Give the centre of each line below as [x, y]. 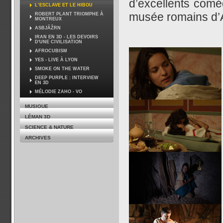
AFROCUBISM [51, 51]
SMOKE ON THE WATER [62, 69]
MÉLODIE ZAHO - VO [58, 92]
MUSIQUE [37, 106]
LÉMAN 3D [38, 117]
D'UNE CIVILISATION [58, 42]
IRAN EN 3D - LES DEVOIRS [66, 37]
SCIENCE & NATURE [49, 127]
